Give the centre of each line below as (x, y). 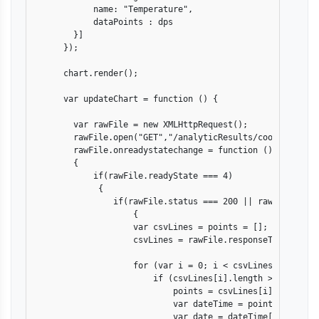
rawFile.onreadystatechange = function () (153, 150)
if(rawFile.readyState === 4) (133, 176)
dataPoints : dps (103, 22)
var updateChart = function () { (126, 99)
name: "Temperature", (113, 9)
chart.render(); (86, 73)
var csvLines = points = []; (151, 227)
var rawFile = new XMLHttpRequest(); (141, 125)
